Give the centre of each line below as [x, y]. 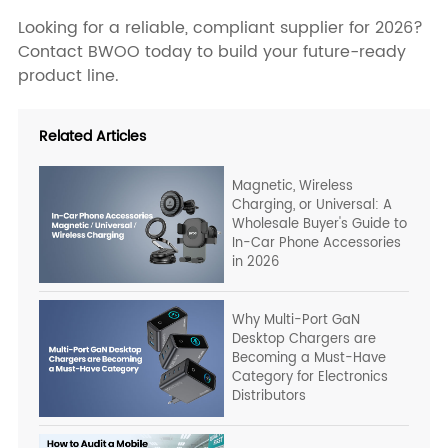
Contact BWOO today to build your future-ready [211, 52]
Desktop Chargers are [304, 339]
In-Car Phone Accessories [317, 243]
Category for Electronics [310, 377]
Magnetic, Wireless [293, 186]
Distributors [269, 396]
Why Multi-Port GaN [296, 320]
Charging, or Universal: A [312, 205]
